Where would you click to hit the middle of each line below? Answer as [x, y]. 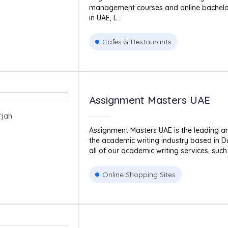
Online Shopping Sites [139, 175]
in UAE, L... [105, 18]
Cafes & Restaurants [137, 42]
